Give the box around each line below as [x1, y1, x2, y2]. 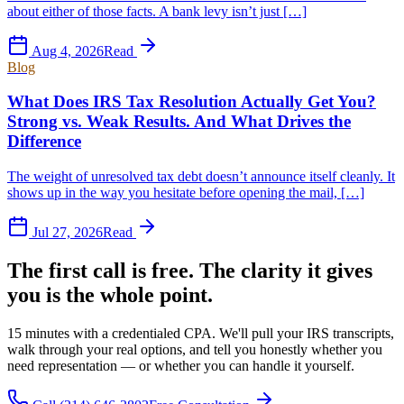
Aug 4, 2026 [32, 42, 104, 59]
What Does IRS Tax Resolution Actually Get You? [7, 92, 376, 112]
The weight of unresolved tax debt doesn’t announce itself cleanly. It [7, 169, 395, 185]
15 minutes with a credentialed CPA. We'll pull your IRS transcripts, [7, 325, 394, 341]
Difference [7, 132, 81, 151]
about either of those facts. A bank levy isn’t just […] [7, 3, 307, 19]
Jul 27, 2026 [32, 225, 103, 241]
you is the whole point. [7, 283, 213, 308]
